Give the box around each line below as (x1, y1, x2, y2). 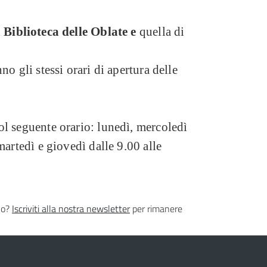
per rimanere (130, 201, 182, 216)
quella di (139, 24, 185, 39)
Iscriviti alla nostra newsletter (12, 201, 130, 216)
